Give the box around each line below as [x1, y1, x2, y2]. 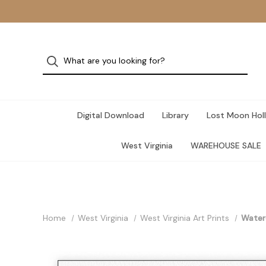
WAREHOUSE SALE [190, 140, 261, 151]
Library [162, 110, 189, 121]
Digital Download [77, 110, 144, 121]
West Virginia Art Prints [140, 213, 229, 223]
